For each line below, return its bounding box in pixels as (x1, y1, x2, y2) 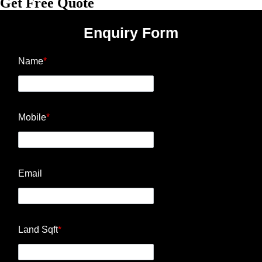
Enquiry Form (84, 25, 178, 42)
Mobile (18, 112, 46, 123)
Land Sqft (18, 225, 58, 235)
